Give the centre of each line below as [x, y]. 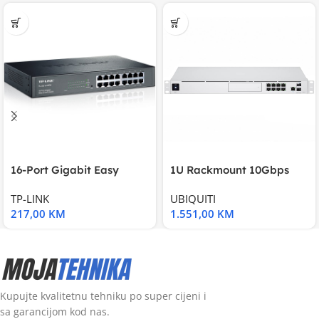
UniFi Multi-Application [230, 185]
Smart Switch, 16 [54, 185]
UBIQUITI [193, 199]
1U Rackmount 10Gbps [230, 170]
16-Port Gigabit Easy [65, 170]
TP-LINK [30, 199]
